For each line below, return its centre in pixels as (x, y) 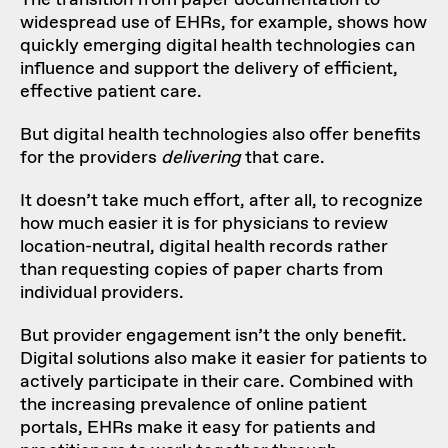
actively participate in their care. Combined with (216, 381)
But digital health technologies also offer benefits (220, 134)
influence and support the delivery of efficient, (209, 68)
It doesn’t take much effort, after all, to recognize (221, 200)
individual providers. (102, 292)
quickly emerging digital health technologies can (217, 45)
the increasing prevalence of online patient (193, 404)
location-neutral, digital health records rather (204, 246)
